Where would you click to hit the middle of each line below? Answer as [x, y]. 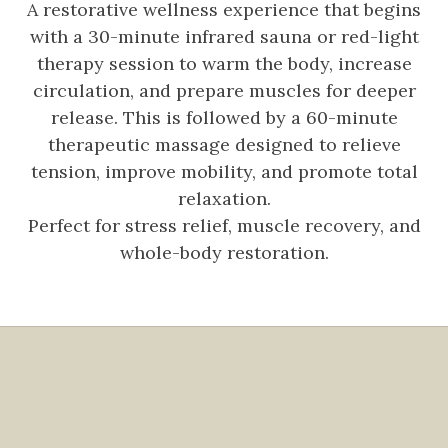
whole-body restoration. [224, 252]
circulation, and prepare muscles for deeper [224, 90]
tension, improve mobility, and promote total [224, 171]
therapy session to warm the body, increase [224, 63]
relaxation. [224, 198]
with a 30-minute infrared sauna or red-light [224, 36]
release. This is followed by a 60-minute [224, 117]
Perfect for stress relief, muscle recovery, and [224, 225]
